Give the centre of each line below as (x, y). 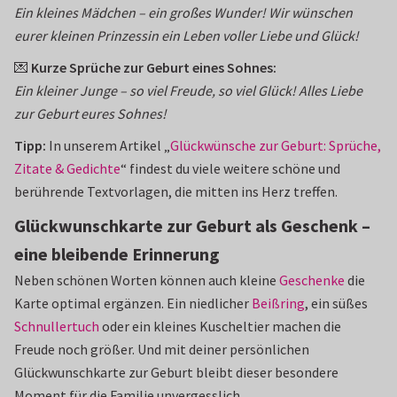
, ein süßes (336, 303)
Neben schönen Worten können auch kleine (147, 280)
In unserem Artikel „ (109, 145)
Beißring (278, 303)
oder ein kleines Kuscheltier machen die (220, 326)
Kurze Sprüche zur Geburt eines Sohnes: (154, 67)
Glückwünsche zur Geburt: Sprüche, (276, 145)
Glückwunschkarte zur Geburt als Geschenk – (192, 226)
